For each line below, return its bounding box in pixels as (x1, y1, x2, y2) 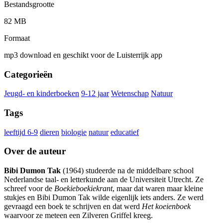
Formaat (4, 33, 30, 42)
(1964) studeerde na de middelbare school (61, 166, 194, 175)
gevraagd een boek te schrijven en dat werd (4, 202, 142, 211)
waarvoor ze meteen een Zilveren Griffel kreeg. (4, 211, 153, 220)
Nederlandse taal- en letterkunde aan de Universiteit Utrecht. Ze (4, 175, 204, 184)
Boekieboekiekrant (54, 184, 112, 193)
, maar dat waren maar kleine (112, 184, 203, 193)
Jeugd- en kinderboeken (4, 89, 79, 98)
